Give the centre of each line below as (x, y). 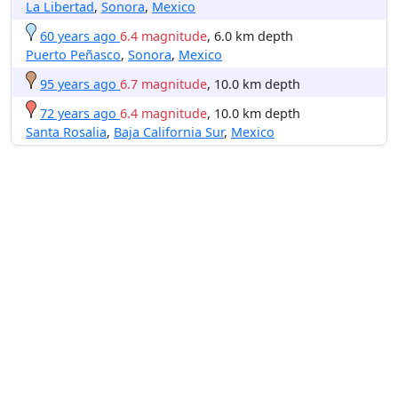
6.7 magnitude (163, 84)
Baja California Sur (169, 131)
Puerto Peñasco (73, 54)
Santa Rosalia (66, 131)
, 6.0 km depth (250, 36)
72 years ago (78, 113)
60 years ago (78, 36)
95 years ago (78, 84)
